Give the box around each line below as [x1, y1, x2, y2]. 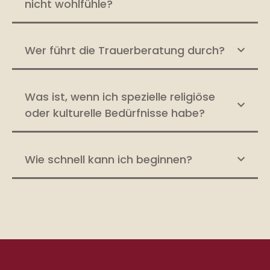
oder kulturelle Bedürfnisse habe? [25, 105, 205, 121]
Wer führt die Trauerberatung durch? [25, 42, 225, 58]
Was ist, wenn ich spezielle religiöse [25, 89, 215, 104]
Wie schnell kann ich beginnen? [25, 151, 192, 167]
